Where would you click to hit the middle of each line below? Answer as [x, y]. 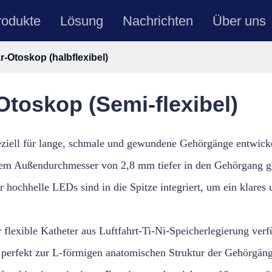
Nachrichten [158, 21]
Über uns [240, 21]
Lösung [82, 21]
